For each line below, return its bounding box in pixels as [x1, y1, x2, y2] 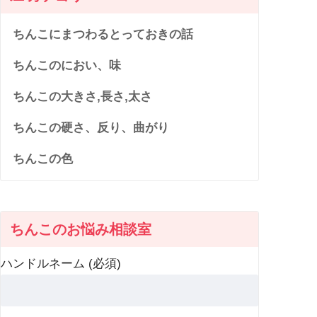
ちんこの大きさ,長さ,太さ [13, 90, 153, 104]
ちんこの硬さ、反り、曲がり [13, 121, 170, 135]
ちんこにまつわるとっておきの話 [13, 28, 194, 42]
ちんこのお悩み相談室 [10, 221, 152, 238]
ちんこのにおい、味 [13, 59, 122, 73]
